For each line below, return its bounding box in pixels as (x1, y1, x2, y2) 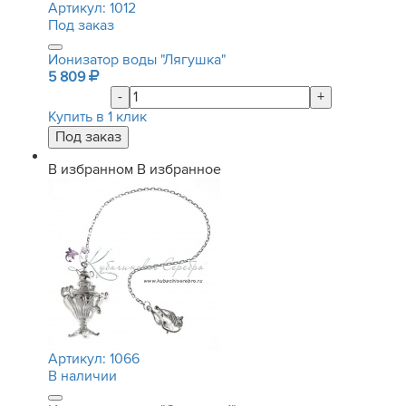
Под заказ (48, 16, 114, 34)
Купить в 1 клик (48, 108, 147, 126)
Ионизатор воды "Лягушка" (48, 51, 226, 69)
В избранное (137, 160, 221, 179)
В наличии (48, 367, 117, 385)
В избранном (48, 160, 133, 179)
